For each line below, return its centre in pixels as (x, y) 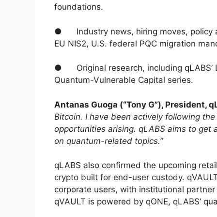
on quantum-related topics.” (108, 141)
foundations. (79, 7)
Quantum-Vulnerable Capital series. (124, 80)
